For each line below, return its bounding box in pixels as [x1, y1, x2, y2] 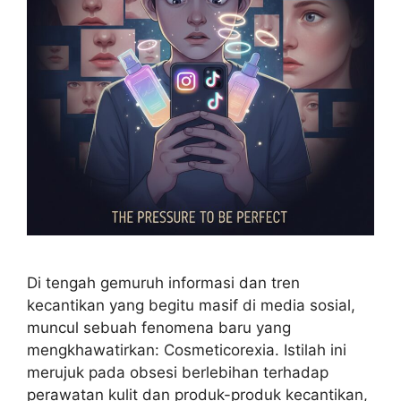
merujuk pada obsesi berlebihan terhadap [27, 363, 328, 382]
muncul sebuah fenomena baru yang [27, 319, 291, 337]
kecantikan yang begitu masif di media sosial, [27, 296, 355, 315]
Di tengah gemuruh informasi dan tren [27, 274, 300, 293]
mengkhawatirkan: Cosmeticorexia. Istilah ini [27, 341, 346, 360]
